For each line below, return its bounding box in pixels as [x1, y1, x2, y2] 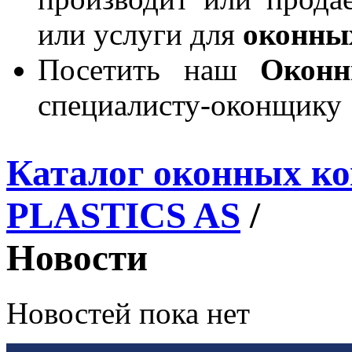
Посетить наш [38, 52, 261, 86]
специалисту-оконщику [38, 87, 342, 122]
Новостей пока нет [6, 296, 250, 331]
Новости [6, 236, 148, 278]
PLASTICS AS [6, 194, 240, 236]
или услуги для [38, 16, 243, 51]
